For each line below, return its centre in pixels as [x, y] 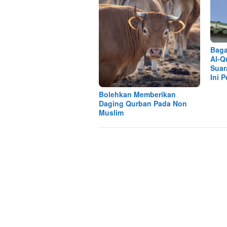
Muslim [111, 113]
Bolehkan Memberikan [137, 94]
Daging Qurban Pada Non [143, 104]
